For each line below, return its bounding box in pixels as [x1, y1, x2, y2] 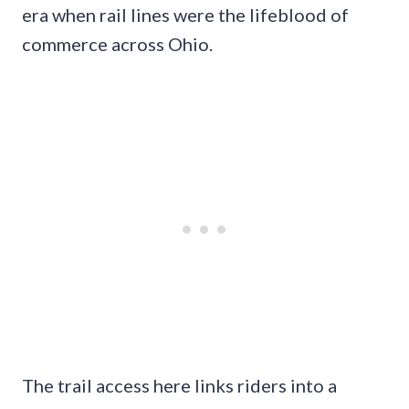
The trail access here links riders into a [22, 373, 337, 396]
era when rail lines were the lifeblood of [22, 3, 349, 26]
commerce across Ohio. [22, 32, 213, 55]
